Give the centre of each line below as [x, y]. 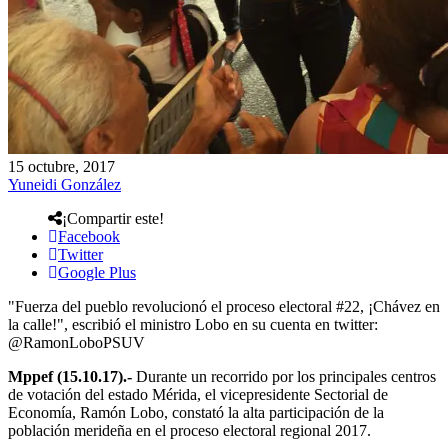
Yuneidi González [64, 184]
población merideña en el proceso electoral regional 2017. [189, 430]
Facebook [89, 236]
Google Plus [97, 272]
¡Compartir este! [113, 218]
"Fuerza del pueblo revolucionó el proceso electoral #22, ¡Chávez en [224, 306]
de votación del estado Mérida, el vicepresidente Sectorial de [198, 394]
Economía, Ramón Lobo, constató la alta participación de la [196, 412]
